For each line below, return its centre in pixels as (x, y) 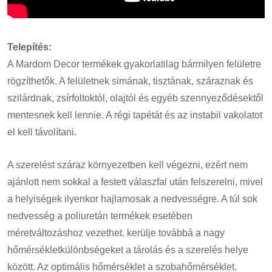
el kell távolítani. (42, 132)
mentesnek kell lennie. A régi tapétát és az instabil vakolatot (135, 115)
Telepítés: (29, 47)
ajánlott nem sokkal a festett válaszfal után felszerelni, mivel (135, 182)
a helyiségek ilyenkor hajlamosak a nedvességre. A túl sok (132, 199)
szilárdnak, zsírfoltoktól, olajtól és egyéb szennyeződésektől (135, 98)
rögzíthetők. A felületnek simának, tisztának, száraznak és (130, 81)
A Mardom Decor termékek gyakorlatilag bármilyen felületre (134, 64)
